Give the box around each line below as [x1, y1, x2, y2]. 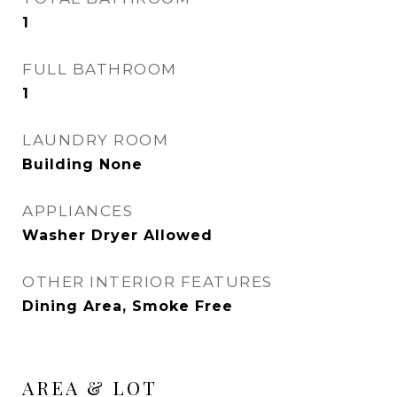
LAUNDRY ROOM [22, 131, 168, 149]
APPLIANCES [22, 202, 133, 220]
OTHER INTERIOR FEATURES [22, 273, 273, 291]
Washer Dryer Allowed [22, 227, 213, 244]
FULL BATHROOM [22, 60, 177, 78]
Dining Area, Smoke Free [22, 298, 233, 315]
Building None [22, 156, 143, 173]
